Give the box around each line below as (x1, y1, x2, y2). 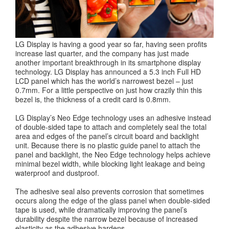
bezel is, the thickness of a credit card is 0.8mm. (15, 94, 171, 105)
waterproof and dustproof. (15, 168, 99, 178)
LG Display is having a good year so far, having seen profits (15, 39, 207, 50)
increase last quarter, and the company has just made (15, 48, 189, 59)
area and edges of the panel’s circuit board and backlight (15, 131, 199, 142)
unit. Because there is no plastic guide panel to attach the (15, 140, 200, 151)
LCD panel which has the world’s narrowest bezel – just (15, 76, 193, 86)
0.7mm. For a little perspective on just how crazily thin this (15, 85, 202, 96)
